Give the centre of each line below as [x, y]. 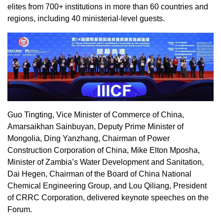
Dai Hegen [26, 174]
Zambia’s [62, 162]
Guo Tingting [30, 115]
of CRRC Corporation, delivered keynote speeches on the [108, 198]
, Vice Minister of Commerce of [107, 115]
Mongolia [24, 139]
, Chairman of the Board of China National [118, 174]
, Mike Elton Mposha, [163, 150]
